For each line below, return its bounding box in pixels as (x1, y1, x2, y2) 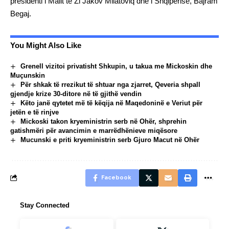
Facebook (101, 174, 131, 181)
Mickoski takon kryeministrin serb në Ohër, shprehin (20, 117, 187, 125)
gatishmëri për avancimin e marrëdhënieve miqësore (10, 126, 177, 134)
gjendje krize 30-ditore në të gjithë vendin (10, 89, 142, 98)
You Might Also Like (10, 40, 81, 50)
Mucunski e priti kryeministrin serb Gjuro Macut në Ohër (20, 135, 199, 144)
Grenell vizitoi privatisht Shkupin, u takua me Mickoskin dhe (20, 62, 212, 70)
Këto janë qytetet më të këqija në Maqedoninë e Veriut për (20, 99, 202, 107)
